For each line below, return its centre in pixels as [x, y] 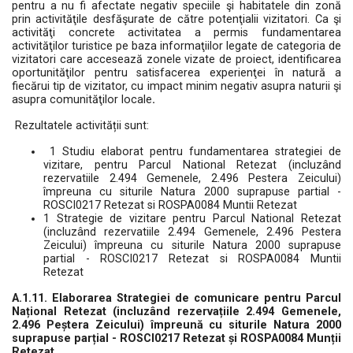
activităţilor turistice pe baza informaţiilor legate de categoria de [176, 46]
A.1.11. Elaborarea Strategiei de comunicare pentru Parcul [176, 298]
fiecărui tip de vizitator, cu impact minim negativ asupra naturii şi [176, 86]
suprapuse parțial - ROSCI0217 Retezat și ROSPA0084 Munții [176, 338]
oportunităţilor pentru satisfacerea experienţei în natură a [176, 73]
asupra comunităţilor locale [82, 100]
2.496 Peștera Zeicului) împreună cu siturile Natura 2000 [176, 325]
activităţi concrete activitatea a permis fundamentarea [176, 33]
